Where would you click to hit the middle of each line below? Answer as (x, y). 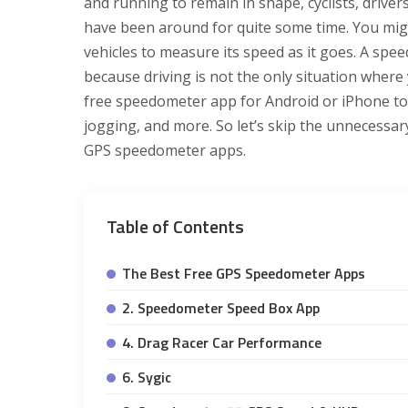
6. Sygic (147, 377)
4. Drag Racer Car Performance (222, 342)
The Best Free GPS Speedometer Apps (244, 273)
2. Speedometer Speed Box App (221, 307)
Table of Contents (175, 226)
